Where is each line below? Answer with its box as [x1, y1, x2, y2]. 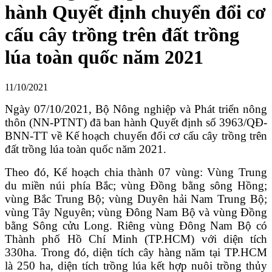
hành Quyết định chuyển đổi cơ [5, 1, 266, 24]
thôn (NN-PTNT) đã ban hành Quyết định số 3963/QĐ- [5, 115, 267, 129]
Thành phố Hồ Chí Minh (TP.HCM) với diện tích [5, 232, 267, 245]
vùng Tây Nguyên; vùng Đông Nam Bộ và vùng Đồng [5, 205, 267, 219]
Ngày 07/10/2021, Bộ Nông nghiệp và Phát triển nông [5, 102, 267, 115]
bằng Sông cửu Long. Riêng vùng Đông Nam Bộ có [5, 219, 267, 232]
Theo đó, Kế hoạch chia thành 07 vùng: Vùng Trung [5, 165, 267, 178]
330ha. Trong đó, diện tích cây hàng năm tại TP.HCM [5, 245, 267, 259]
